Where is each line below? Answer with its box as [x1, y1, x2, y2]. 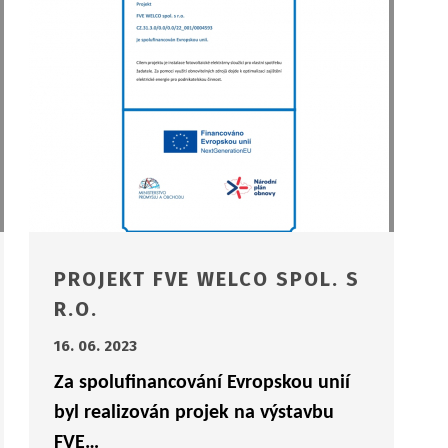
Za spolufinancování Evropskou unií [53, 373, 350, 394]
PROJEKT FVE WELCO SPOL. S [53, 267, 360, 292]
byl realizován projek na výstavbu [53, 403, 334, 424]
